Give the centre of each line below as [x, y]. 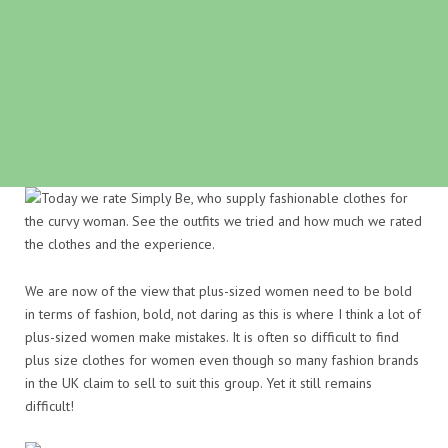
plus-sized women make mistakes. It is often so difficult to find [212, 337]
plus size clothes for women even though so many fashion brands [222, 360]
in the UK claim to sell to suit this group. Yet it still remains [198, 383]
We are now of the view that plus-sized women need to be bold [218, 291]
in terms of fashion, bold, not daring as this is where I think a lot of [223, 314]
